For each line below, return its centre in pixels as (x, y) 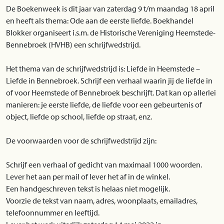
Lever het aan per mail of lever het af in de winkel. (88, 176)
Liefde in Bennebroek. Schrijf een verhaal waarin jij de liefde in (109, 80)
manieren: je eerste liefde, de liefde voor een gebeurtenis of (104, 104)
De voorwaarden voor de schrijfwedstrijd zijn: (81, 140)
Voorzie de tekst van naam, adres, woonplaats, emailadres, (102, 200)
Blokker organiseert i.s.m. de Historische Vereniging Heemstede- (111, 32)
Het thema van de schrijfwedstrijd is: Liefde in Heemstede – (103, 68)
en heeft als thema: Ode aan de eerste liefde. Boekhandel (100, 20)
